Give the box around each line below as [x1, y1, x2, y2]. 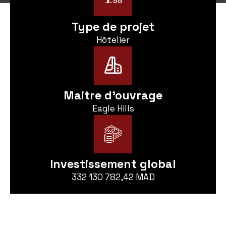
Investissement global [50, 156, 176, 172]
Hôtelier [96, 34, 130, 45]
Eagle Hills [92, 102, 134, 114]
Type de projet [72, 19, 154, 34]
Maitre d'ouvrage [64, 87, 162, 103]
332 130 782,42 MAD [71, 171, 155, 183]
